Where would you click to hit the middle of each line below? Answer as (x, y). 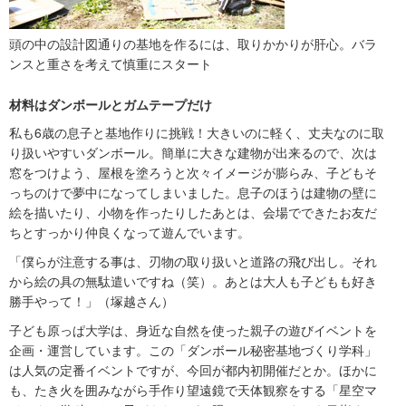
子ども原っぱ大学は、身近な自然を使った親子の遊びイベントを (193, 330)
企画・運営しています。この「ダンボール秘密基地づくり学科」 (193, 350)
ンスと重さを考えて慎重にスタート (111, 64)
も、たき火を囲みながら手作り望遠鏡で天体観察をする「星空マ (193, 390)
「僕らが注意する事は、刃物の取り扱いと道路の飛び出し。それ (193, 261)
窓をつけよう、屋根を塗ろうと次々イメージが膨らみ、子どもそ (193, 173)
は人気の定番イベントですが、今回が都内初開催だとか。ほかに (193, 370)
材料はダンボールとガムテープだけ (111, 105)
